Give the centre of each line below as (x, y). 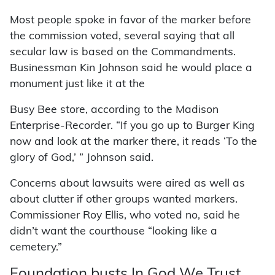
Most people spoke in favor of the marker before (130, 21)
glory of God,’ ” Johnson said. (82, 158)
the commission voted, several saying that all (122, 37)
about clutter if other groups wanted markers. (124, 200)
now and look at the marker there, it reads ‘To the (134, 142)
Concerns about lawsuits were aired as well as (127, 184)
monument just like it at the (77, 85)
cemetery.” (36, 248)
